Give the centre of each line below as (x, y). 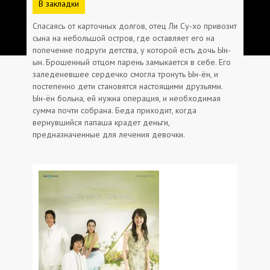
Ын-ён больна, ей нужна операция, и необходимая (127, 98)
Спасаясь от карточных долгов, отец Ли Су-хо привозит (135, 26)
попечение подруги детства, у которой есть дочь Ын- (132, 50)
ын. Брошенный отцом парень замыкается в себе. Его (132, 62)
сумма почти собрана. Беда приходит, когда (115, 110)
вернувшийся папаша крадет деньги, (101, 122)
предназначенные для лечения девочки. (109, 134)
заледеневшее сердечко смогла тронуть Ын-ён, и (125, 74)
